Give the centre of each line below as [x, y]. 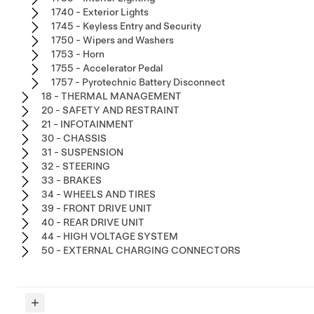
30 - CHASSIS [74, 138]
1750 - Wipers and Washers [112, 40]
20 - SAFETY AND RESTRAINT [110, 110]
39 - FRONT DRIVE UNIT [97, 209]
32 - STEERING [76, 166]
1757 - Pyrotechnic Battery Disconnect [138, 82]
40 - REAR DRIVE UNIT [93, 223]
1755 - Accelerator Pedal [107, 68]
